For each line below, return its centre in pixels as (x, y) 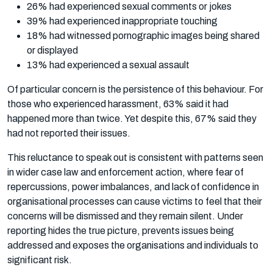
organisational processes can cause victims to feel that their (135, 201)
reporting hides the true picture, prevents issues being (121, 230)
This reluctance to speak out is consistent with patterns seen (135, 157)
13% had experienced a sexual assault (108, 65)
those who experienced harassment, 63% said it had (118, 104)
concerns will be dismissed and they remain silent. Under (125, 216)
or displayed (52, 50)
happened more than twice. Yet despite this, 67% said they (132, 118)
